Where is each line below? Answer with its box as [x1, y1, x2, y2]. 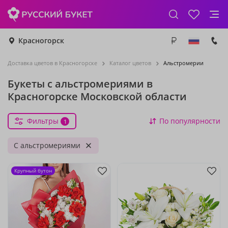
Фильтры [27, 116, 59, 126]
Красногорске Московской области [8, 90, 187, 103]
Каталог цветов [109, 59, 151, 67]
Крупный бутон [14, 167, 52, 174]
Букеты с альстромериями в [8, 77, 153, 91]
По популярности [159, 116, 220, 126]
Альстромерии [163, 59, 204, 67]
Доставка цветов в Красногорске [8, 59, 97, 67]
